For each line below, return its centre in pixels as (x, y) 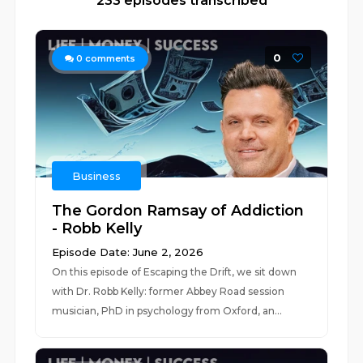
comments (109, 58)
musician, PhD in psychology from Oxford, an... (167, 311)
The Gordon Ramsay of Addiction (178, 211)
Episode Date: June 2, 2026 (128, 252)
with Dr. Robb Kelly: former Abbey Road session (169, 291)
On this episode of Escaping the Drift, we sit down (175, 272)
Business (97, 176)
